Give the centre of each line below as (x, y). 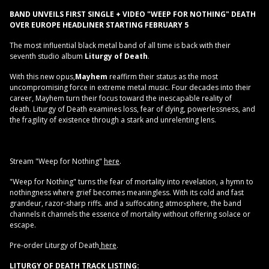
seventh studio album (47, 56)
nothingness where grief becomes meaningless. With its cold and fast (127, 193)
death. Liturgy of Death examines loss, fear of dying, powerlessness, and (132, 109)
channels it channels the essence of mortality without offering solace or (130, 214)
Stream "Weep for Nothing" (57, 162)
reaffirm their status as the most (163, 77)
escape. (23, 225)
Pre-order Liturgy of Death (54, 246)
